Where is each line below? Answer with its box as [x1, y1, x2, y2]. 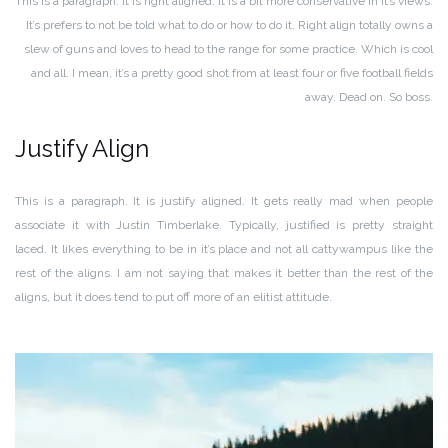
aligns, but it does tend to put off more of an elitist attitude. [15, 290, 332, 305]
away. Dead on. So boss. [305, 90, 433, 105]
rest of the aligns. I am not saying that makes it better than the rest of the [15, 266, 433, 281]
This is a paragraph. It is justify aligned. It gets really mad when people [15, 194, 433, 209]
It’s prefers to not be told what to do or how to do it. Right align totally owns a [26, 18, 433, 33]
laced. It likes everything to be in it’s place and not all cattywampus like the [15, 242, 433, 257]
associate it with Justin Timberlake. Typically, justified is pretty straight [15, 218, 433, 233]
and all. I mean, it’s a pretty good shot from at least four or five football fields [31, 66, 433, 81]
